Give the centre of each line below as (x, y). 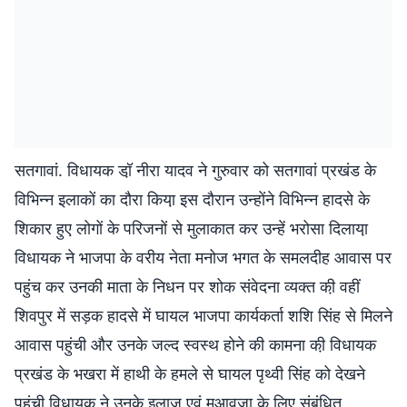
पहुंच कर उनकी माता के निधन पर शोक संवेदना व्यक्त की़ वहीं (187, 286)
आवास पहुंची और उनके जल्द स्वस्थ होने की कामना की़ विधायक (195, 344)
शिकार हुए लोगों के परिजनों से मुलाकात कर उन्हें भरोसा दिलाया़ (191, 228)
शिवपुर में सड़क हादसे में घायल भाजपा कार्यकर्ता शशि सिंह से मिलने (203, 315)
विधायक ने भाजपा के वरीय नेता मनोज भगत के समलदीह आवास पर (203, 257)
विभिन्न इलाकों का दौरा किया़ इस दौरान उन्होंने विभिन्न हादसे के (192, 199)
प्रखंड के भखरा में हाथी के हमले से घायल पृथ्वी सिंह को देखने (190, 373)
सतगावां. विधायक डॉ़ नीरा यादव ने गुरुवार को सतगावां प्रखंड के (195, 170)
